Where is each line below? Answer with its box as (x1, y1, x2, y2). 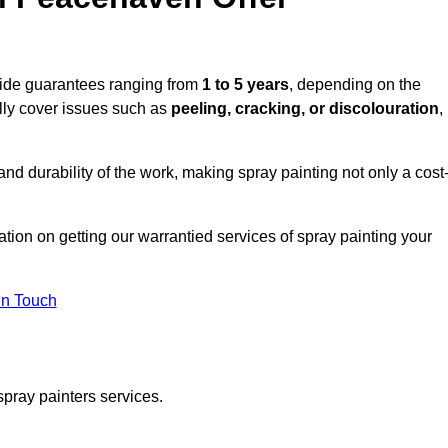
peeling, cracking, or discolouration (171, 100, 439, 118)
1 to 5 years (202, 76, 289, 94)
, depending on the (289, 76, 421, 94)
